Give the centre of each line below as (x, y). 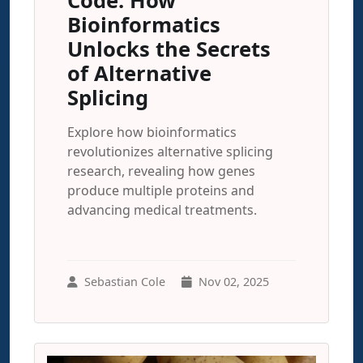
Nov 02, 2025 (234, 282)
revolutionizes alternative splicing (170, 152)
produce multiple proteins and (161, 190)
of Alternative (139, 73)
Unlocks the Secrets (169, 49)
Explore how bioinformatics (152, 132)
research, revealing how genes (161, 171)
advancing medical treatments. (162, 210)
